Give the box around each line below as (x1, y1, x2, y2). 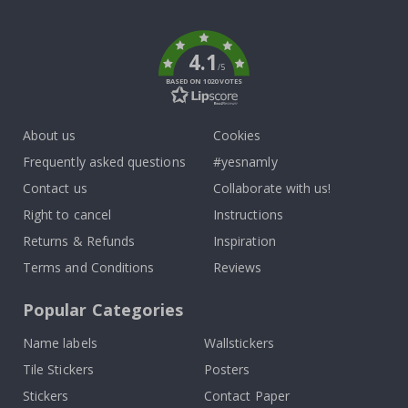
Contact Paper (204, 387, 290, 405)
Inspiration (213, 232, 276, 250)
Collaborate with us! (213, 179, 331, 198)
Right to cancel (23, 206, 111, 224)
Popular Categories (23, 299, 184, 321)
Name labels (23, 334, 97, 352)
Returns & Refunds (23, 232, 136, 250)
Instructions (213, 206, 283, 224)
